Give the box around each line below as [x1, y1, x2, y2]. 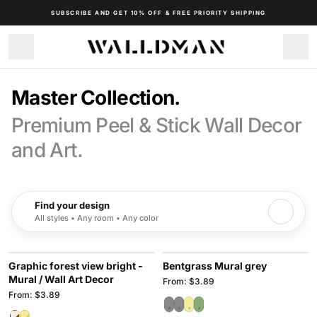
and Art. [11, 138, 83, 162]
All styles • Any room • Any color [35, 213, 158, 223]
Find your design [35, 200, 110, 211]
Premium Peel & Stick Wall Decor [11, 113, 302, 137]
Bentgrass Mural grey [163, 260, 267, 272]
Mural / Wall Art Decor [8, 273, 114, 285]
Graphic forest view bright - [8, 260, 143, 272]
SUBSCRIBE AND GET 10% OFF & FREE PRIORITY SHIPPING [51, 9, 266, 16]
